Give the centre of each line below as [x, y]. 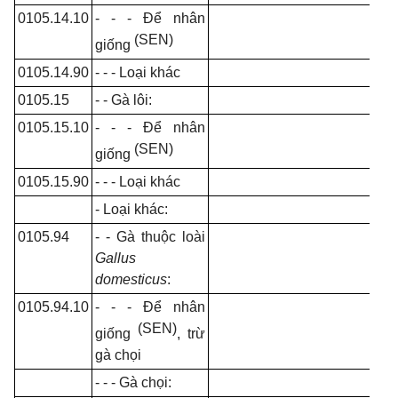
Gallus [115, 258]
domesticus [131, 279]
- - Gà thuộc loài [150, 237]
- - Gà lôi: [123, 100]
